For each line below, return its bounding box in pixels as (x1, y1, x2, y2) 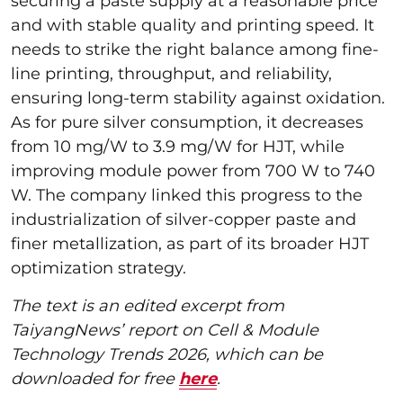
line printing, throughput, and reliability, (11, 63, 332, 84)
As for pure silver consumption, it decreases (11, 112, 363, 132)
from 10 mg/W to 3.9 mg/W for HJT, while (11, 136, 345, 157)
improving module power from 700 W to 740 (11, 160, 375, 181)
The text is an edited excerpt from (11, 295, 284, 316)
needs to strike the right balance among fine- (11, 39, 379, 59)
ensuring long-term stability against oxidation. (11, 87, 385, 108)
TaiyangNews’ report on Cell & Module (11, 319, 318, 340)
